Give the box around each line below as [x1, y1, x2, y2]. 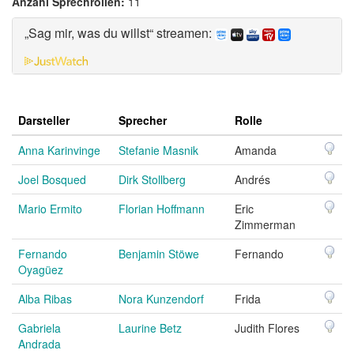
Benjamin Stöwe [119, 245, 199, 262]
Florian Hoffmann [119, 200, 205, 217]
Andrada [18, 335, 61, 352]
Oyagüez [18, 261, 63, 277]
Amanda [235, 141, 277, 158]
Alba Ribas [18, 290, 72, 307]
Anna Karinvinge [18, 141, 100, 158]
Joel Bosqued [18, 171, 86, 187]
